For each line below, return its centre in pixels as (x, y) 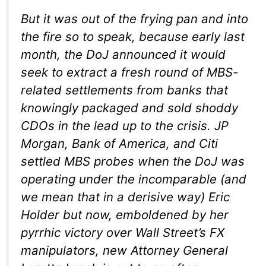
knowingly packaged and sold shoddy (129, 107)
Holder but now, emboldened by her (125, 214)
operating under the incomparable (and (134, 179)
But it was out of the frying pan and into (134, 18)
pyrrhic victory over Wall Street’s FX (123, 232)
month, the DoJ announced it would (123, 54)
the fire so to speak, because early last (133, 36)
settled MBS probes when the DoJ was (133, 161)
